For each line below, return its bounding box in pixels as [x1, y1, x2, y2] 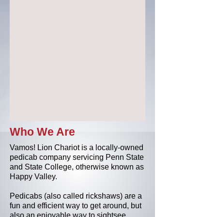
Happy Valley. [10, 172, 57, 181]
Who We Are [10, 125, 75, 138]
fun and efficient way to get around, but [10, 201, 141, 210]
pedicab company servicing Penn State [10, 153, 144, 161]
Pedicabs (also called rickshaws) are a [10, 192, 142, 200]
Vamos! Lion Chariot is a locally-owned [10, 143, 143, 152]
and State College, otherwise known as [10, 163, 144, 171]
